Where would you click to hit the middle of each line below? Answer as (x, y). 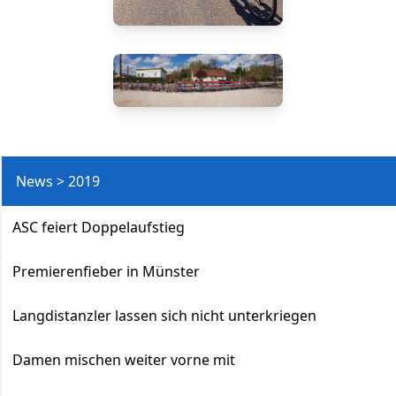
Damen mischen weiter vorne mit (124, 359)
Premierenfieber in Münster (106, 271)
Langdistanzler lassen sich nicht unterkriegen (164, 315)
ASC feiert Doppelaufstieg (99, 227)
